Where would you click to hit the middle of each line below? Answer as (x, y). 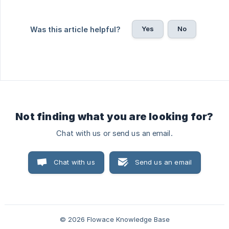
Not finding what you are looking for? (114, 117)
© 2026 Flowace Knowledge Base (114, 220)
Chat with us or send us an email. (114, 134)
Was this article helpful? (75, 30)
